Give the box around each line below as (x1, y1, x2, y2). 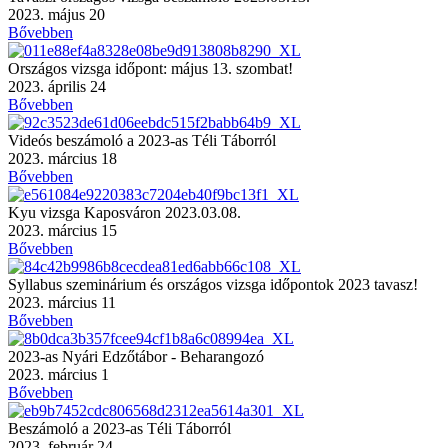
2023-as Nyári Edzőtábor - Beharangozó (8, 347, 264, 365)
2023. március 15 (8, 221, 117, 239)
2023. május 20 (8, 5, 105, 23)
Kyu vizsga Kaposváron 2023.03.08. (8, 203, 241, 221)
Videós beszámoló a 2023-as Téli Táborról (8, 131, 276, 149)
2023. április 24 (8, 77, 106, 95)
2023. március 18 (8, 149, 117, 167)
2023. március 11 (8, 293, 116, 311)
